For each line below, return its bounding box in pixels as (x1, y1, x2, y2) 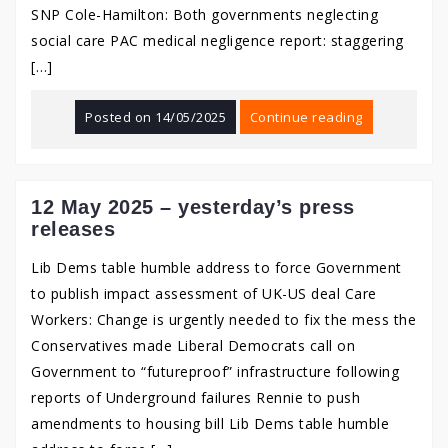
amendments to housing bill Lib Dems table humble (31, 414, 389, 433)
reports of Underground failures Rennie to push (31, 388, 360, 407)
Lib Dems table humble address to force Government (31, 258, 402, 277)
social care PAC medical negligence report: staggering (31, 31, 404, 50)
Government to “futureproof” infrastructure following (31, 362, 399, 381)
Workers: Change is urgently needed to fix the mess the (31, 310, 416, 329)
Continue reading (249, 108, 363, 126)
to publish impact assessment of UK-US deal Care (31, 284, 377, 303)
